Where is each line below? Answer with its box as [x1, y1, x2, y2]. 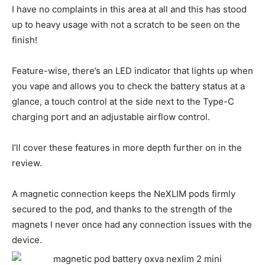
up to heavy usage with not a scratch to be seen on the [12, 19, 240, 31]
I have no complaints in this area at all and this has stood [12, 4, 247, 15]
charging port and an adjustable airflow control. [12, 111, 210, 123]
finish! [12, 34, 37, 46]
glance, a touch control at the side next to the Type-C [12, 96, 234, 108]
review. [12, 157, 42, 169]
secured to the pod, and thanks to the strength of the [12, 203, 232, 215]
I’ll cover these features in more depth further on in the [12, 142, 242, 154]
